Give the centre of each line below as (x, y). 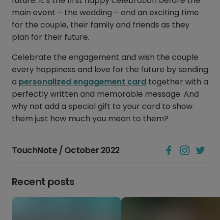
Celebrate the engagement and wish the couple (105, 57)
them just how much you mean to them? (90, 119)
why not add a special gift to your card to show (102, 107)
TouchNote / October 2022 (66, 151)
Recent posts (43, 182)
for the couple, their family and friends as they (101, 25)
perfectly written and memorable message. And (105, 94)
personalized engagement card (82, 82)
